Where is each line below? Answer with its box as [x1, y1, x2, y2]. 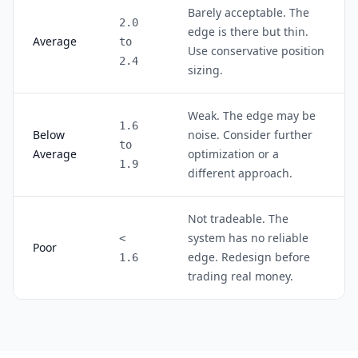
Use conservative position [188, 43, 324, 58]
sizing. [188, 62, 223, 78]
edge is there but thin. [188, 24, 308, 39]
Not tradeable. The [188, 211, 288, 226]
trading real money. [188, 268, 293, 284]
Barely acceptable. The [188, 5, 309, 20]
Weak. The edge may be [188, 108, 316, 123]
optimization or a [188, 146, 279, 161]
